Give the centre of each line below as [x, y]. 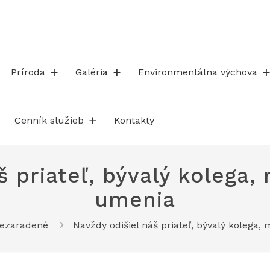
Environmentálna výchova [198, 72]
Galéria [92, 72]
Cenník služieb [49, 120]
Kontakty [134, 120]
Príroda [28, 72]
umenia [135, 199]
